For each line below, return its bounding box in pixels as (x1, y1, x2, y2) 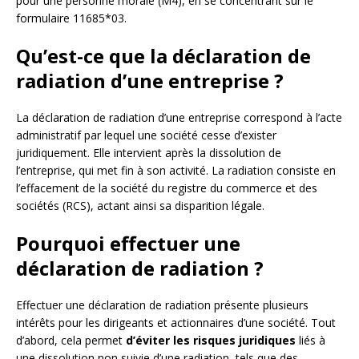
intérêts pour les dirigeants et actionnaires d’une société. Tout (16, 315, 336, 331)
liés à (296, 333, 325, 349)
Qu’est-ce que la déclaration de (16, 42, 311, 70)
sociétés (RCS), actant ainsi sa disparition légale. (16, 198, 264, 214)
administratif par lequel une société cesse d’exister (16, 127, 276, 143)
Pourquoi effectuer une (16, 230, 240, 257)
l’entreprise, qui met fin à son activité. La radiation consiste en (16, 163, 336, 179)
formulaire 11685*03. (16, 10, 127, 26)
